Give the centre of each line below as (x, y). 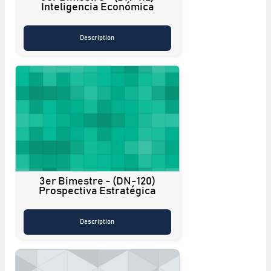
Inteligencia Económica (97, 7)
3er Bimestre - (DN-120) (97, 181)
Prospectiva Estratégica (97, 191)
